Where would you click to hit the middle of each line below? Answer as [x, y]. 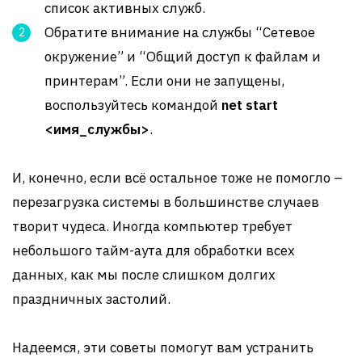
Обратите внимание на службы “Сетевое [180, 32]
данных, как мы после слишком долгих [144, 275]
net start [250, 105]
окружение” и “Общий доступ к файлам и [183, 57]
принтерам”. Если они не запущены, [164, 81]
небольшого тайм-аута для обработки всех [154, 250]
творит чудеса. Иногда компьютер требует [152, 226]
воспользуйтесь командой [133, 105]
